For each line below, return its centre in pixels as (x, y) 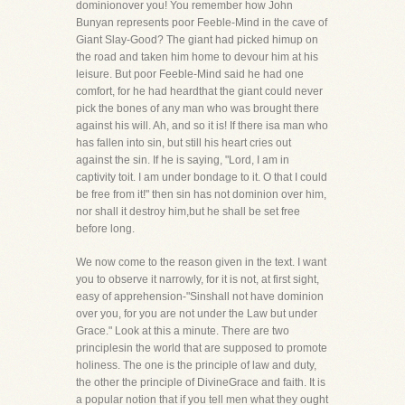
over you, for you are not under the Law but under (197, 314)
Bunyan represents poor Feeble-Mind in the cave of (202, 23)
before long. (105, 229)
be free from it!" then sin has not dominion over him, (201, 194)
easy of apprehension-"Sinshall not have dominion (200, 297)
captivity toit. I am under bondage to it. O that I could (202, 177)
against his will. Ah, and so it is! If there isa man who (202, 126)
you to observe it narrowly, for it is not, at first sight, (198, 279)
